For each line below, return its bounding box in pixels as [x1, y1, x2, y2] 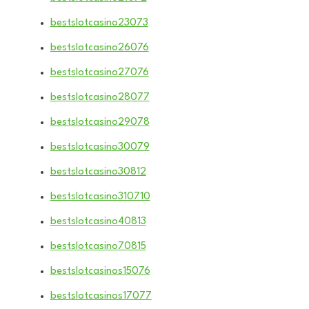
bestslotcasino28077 [50, 92, 150, 103]
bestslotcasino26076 [50, 42, 149, 53]
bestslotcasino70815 [50, 241, 146, 252]
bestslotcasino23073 [50, 17, 148, 28]
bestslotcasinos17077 [50, 290, 152, 301]
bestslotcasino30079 [50, 141, 150, 152]
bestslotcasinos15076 [50, 266, 150, 277]
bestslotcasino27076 [50, 67, 149, 78]
